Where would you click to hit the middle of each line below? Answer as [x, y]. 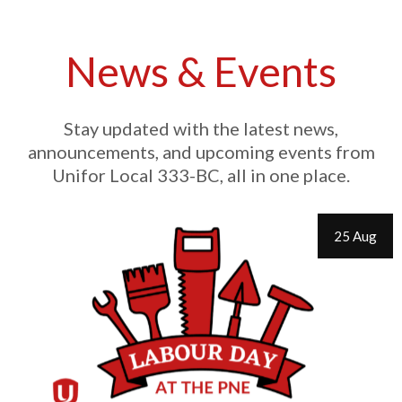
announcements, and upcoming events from [201, 152]
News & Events [201, 71]
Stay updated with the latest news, [201, 128]
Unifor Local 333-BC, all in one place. [201, 175]
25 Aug [355, 236]
